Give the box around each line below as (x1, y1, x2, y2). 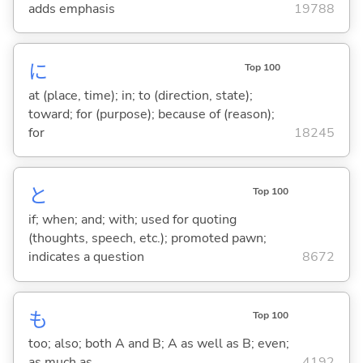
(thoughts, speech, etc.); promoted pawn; (28, 229, 267, 248)
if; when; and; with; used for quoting (28, 211, 237, 229)
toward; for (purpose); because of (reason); (28, 105, 275, 123)
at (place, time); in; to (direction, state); (28, 86, 253, 105)
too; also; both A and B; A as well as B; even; (28, 335, 289, 353)
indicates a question (28, 248, 144, 267)
